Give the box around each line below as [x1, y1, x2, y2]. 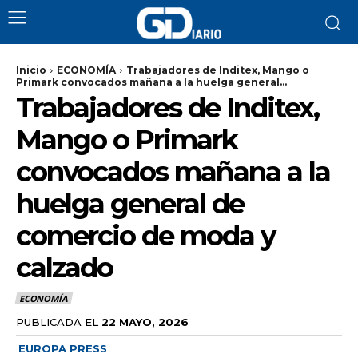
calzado [16, 251, 113, 284]
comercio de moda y [16, 219, 275, 253]
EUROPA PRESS [18, 341, 107, 355]
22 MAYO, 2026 [101, 315, 189, 328]
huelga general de [16, 187, 244, 221]
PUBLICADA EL [16, 315, 98, 328]
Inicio [16, 64, 46, 76]
